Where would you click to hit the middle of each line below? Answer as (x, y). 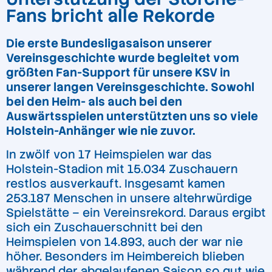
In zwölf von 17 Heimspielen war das (109, 155)
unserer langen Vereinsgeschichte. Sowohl (130, 87)
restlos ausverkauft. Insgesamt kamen (116, 184)
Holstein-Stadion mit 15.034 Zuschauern (122, 169)
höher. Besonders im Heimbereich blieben (125, 257)
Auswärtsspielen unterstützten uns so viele (132, 116)
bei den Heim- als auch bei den (94, 101)
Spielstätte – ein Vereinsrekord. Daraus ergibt (136, 213)
